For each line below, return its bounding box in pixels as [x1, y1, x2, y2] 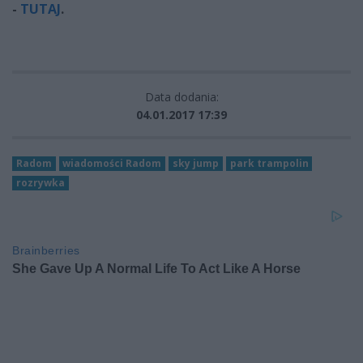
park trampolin [229, 156, 309, 171]
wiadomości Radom [62, 156, 162, 171]
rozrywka [15, 176, 65, 190]
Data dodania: [144, 89, 219, 105]
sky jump [172, 156, 219, 171]
